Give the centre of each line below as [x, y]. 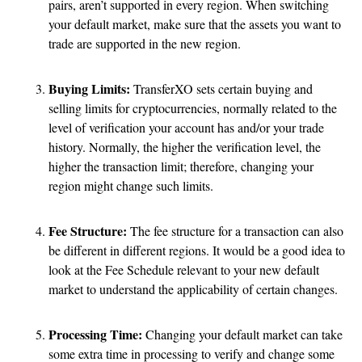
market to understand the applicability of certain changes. [193, 289]
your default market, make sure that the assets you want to [195, 24]
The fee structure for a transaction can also [237, 231]
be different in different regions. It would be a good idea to [197, 250]
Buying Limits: [89, 89]
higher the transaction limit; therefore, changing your [181, 166]
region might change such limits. [131, 186]
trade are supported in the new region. [145, 44]
